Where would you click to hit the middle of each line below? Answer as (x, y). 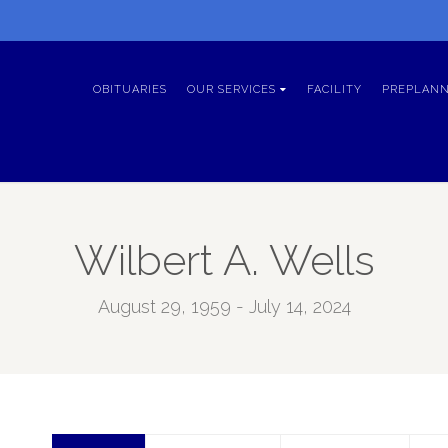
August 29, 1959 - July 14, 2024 (224, 306)
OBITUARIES (130, 89)
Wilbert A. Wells (224, 260)
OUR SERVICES (231, 89)
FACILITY (334, 89)
